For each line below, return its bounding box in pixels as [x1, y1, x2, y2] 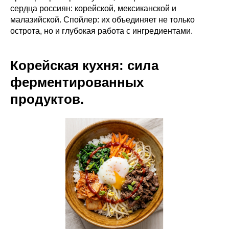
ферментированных [10, 74, 144, 90]
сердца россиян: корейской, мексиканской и [10, 4, 176, 13]
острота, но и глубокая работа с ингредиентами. [10, 26, 193, 35]
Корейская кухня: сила [10, 57, 158, 73]
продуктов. [10, 91, 84, 107]
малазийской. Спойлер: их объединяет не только [10, 15, 195, 24]
